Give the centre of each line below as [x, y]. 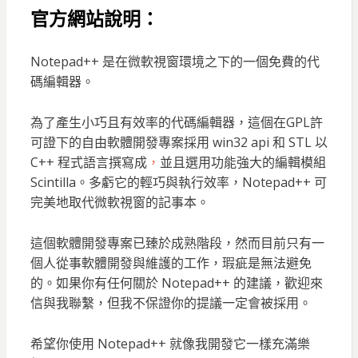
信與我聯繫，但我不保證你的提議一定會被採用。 [171, 303]
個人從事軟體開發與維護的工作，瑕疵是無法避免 [171, 263]
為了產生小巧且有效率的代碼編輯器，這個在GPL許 [176, 123]
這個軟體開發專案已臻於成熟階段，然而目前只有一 [177, 243]
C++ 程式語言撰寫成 [88, 163]
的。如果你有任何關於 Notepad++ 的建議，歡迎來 [176, 283]
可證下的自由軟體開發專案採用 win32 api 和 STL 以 [179, 143]
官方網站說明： [94, 20]
